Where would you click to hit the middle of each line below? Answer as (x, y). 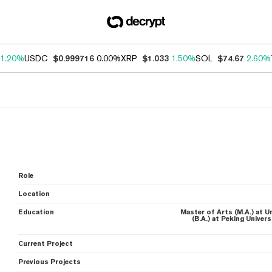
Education (36, 212)
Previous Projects (50, 262)
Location (34, 194)
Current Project (46, 244)
